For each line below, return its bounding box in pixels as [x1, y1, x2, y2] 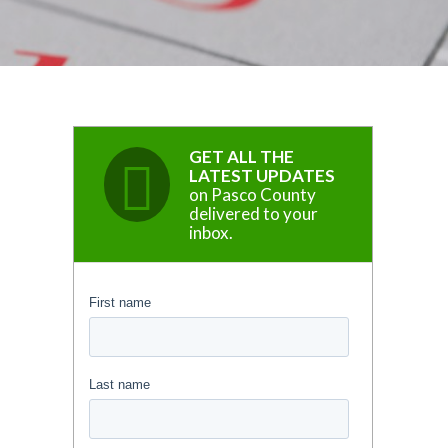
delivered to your [189, 202, 318, 224]
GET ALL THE [189, 145, 294, 167]
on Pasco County [189, 183, 316, 205]
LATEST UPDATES [189, 164, 335, 186]
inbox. [189, 221, 233, 243]
